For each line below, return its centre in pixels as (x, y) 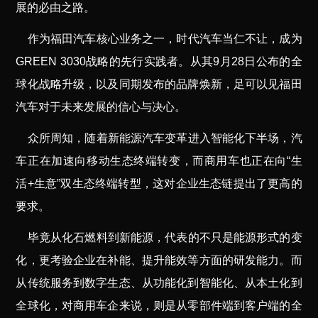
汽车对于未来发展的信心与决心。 (101, 106)
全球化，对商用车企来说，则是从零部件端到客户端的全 (159, 305)
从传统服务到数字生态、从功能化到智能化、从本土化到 (159, 283)
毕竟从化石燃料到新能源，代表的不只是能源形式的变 (165, 237)
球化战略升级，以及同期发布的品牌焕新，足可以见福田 (159, 84)
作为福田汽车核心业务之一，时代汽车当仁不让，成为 (165, 38)
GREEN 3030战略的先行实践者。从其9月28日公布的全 (159, 61)
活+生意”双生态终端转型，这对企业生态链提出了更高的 (159, 183)
